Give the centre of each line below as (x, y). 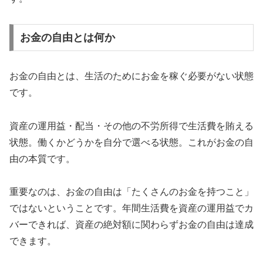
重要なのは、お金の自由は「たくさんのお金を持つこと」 (131, 192)
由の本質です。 (42, 159)
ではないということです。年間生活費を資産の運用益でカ (131, 208)
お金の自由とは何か (67, 37)
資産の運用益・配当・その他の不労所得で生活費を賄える (131, 126)
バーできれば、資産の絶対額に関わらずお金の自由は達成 (131, 225)
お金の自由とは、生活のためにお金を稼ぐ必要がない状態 (131, 76)
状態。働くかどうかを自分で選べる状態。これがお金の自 (131, 142)
